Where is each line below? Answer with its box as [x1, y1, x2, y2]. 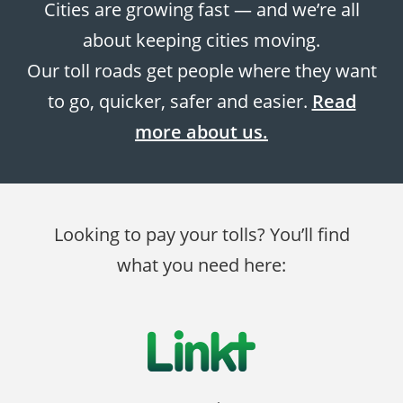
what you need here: [117, 253, 286, 277]
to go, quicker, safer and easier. [47, 89, 312, 113]
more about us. [135, 120, 268, 144]
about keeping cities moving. [83, 28, 320, 52]
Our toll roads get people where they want [26, 58, 377, 83]
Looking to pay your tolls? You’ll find [53, 222, 350, 246]
